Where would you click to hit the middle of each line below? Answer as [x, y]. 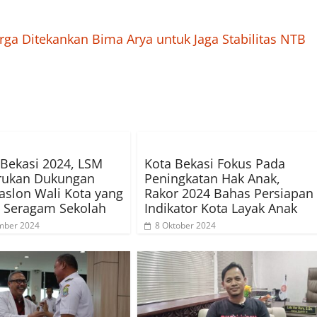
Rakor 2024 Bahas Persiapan [229, 194]
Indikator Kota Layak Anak [221, 208]
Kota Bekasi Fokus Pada [215, 164]
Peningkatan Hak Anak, [212, 179]
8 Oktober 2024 [185, 226]
